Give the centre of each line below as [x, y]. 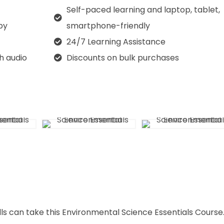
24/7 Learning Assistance [116, 42]
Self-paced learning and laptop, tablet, [143, 10]
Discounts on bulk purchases [122, 58]
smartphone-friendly [108, 26]
